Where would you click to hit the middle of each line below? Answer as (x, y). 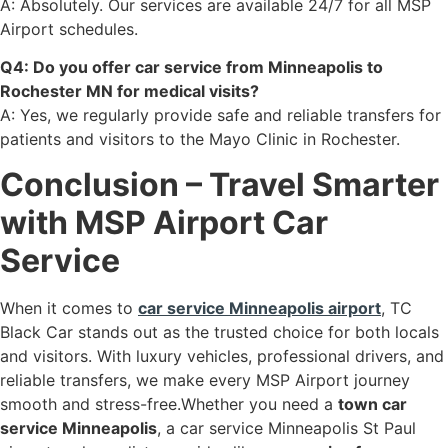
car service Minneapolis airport (259, 307)
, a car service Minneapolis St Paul (286, 427)
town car (372, 403)
